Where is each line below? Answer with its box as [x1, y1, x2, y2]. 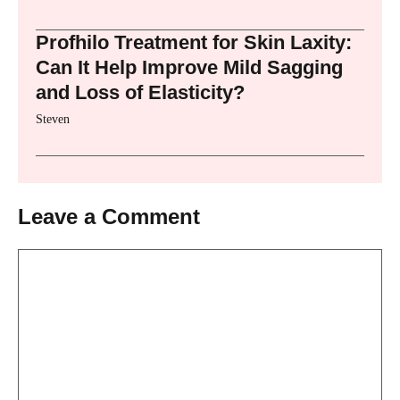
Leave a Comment [18, 204, 200, 229]
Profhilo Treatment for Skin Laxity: [36, 30, 352, 54]
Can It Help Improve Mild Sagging [36, 55, 343, 79]
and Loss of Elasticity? [36, 80, 245, 104]
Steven [36, 112, 70, 126]
